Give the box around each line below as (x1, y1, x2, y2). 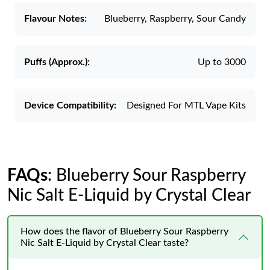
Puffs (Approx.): (24, 57, 90, 67)
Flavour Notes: (24, 14, 87, 24)
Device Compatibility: (24, 101, 116, 110)
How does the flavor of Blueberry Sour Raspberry (20, 227, 228, 236)
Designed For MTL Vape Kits (127, 101, 246, 110)
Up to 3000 (198, 57, 246, 67)
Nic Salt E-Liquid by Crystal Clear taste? (20, 238, 189, 248)
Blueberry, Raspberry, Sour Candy (104, 14, 246, 24)
